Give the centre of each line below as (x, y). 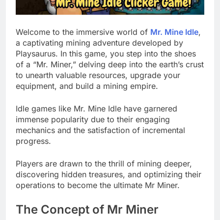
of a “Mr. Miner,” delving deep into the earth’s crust (110, 65)
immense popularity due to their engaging (93, 120)
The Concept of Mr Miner (87, 210)
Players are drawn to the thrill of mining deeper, (104, 164)
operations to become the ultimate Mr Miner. (98, 185)
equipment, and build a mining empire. (87, 86)
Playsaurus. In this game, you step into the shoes (106, 54)
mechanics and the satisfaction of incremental (100, 130)
